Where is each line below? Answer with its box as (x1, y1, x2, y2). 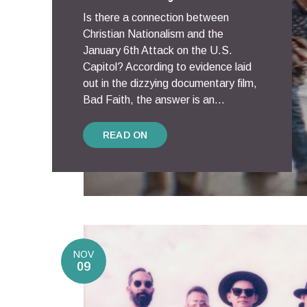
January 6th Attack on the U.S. (83, 45, 232, 56)
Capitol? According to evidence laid (83, 61, 251, 73)
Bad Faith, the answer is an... (83, 94, 225, 106)
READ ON (103, 130, 148, 140)
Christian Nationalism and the (83, 28, 223, 40)
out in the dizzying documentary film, (83, 77, 257, 89)
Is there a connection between (83, 12, 229, 23)
